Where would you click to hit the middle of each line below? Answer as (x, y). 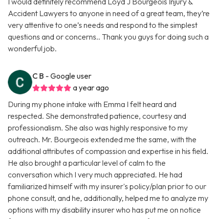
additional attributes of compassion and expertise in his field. (108, 151)
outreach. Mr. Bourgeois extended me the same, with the (102, 140)
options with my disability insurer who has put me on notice (104, 210)
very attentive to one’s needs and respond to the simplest (103, 25)
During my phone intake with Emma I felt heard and (92, 104)
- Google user (68, 76)
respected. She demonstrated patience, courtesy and (97, 116)
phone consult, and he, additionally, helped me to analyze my (108, 198)
